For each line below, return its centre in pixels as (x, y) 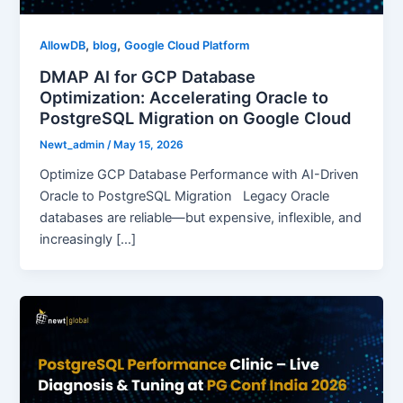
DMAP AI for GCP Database (148, 76)
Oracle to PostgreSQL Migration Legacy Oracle (185, 197)
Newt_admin (74, 145)
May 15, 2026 (149, 145)
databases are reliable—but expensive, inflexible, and (201, 218)
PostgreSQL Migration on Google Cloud (196, 117)
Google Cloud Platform (187, 45)
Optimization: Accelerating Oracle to (184, 97)
